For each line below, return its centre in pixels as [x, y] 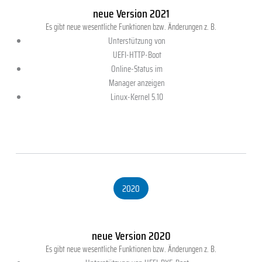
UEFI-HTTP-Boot [137, 54]
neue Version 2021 [131, 13]
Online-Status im [137, 68]
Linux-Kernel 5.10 [137, 96]
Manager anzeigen [137, 82]
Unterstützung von [137, 40]
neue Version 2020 [131, 235]
